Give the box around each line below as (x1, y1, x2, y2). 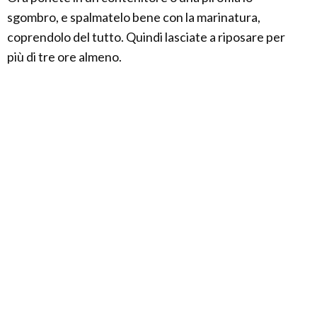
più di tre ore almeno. (7, 48, 122, 64)
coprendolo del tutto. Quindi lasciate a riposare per (7, 28, 285, 45)
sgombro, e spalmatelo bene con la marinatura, (7, 8, 260, 25)
